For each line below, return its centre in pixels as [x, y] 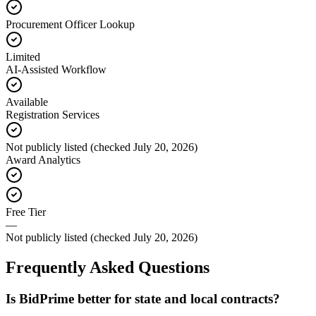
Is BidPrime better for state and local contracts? [143, 299]
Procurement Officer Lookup [70, 25]
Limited [23, 57]
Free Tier [26, 212]
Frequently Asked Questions [108, 268]
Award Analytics [43, 160]
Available [27, 102]
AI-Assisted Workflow [56, 70]
